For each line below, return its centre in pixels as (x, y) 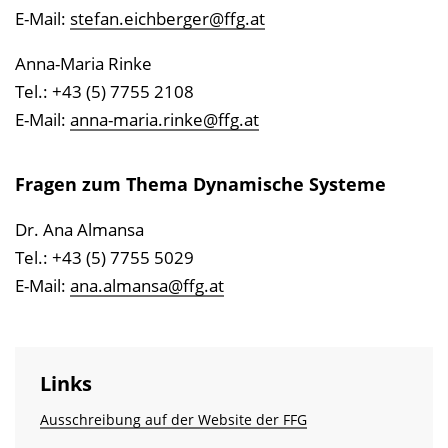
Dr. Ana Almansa (79, 229)
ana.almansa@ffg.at (147, 285)
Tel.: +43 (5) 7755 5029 (104, 257)
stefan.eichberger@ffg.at (167, 18)
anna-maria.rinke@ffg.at (164, 119)
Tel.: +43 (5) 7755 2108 (104, 91)
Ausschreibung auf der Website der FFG (173, 419)
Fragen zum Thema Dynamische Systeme (200, 184)
